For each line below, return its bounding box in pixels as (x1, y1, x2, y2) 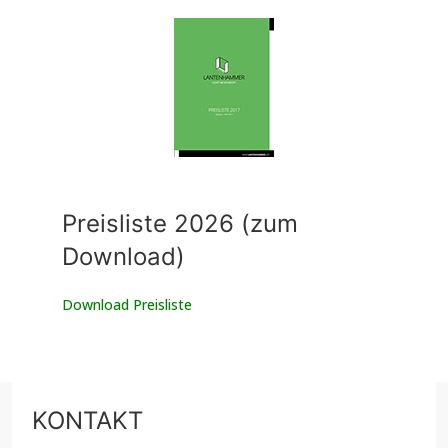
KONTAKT (32, 406, 143, 436)
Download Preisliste (62, 295, 192, 315)
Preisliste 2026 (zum (62, 209, 298, 239)
